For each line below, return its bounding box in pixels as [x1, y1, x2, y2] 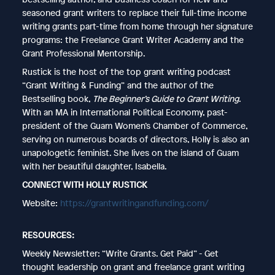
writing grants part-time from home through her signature [21, 20, 253, 32]
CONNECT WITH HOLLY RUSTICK [21, 178, 147, 190]
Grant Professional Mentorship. [21, 47, 145, 59]
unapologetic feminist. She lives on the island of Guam [21, 146, 239, 158]
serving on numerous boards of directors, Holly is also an [21, 133, 249, 145]
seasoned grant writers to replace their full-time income [21, 6, 247, 18]
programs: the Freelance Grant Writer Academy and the [21, 33, 244, 45]
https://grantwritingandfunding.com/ [57, 196, 209, 209]
